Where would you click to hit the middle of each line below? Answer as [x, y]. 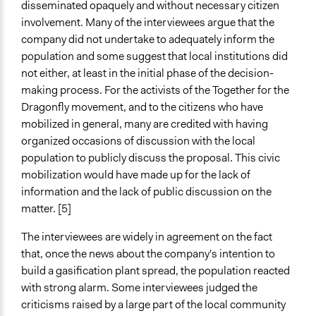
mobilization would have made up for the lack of [136, 175]
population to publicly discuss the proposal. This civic [151, 158]
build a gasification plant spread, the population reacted [156, 271]
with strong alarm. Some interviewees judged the [139, 288]
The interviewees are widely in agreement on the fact [147, 237]
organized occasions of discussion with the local [138, 141]
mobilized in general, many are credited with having [145, 124]
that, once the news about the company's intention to [148, 254]
